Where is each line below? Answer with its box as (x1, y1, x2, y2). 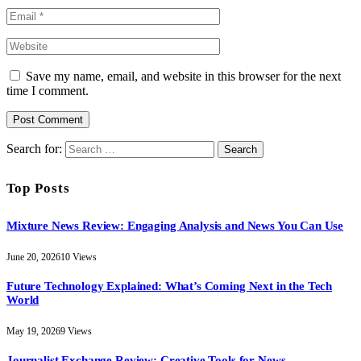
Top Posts (6, 180, 71, 196)
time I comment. (6, 83, 89, 98)
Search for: (6, 141, 62, 156)
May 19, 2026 (6, 326, 60, 338)
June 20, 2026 (6, 251, 60, 263)
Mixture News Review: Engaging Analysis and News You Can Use (6, 219, 344, 233)
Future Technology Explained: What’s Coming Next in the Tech (6, 280, 333, 293)
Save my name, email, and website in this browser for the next (26, 68, 341, 83)
